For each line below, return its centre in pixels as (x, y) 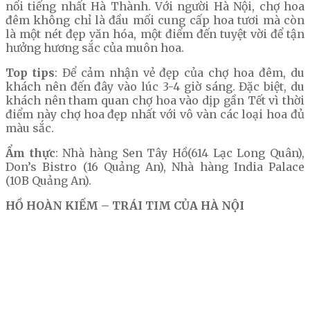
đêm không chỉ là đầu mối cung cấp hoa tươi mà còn (155, 20)
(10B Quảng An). (48, 181)
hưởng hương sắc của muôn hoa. (95, 48)
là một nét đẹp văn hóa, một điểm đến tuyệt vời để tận (155, 34)
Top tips (30, 73)
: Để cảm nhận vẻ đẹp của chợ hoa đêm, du (180, 73)
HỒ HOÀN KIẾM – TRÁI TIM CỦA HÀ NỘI (125, 206)
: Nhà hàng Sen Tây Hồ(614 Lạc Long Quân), (180, 153)
